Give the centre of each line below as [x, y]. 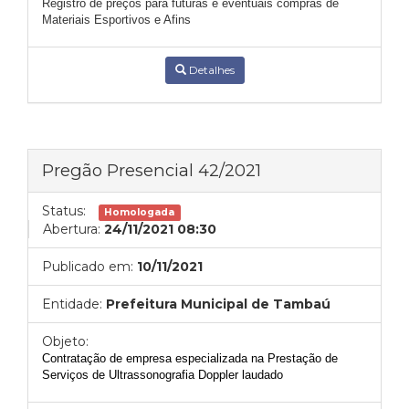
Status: [64, 211]
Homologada [140, 212]
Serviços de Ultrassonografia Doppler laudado [163, 375]
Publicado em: [88, 267]
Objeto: [65, 341]
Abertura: [72, 229]
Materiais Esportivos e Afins [116, 20]
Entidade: [72, 304]
